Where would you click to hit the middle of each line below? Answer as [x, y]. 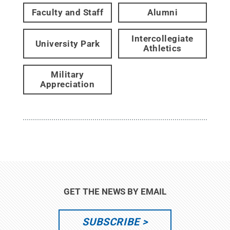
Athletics [162, 48]
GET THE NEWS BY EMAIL [115, 191]
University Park [68, 43]
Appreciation [68, 84]
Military [68, 74]
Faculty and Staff [68, 12]
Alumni [163, 12]
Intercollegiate [162, 39]
